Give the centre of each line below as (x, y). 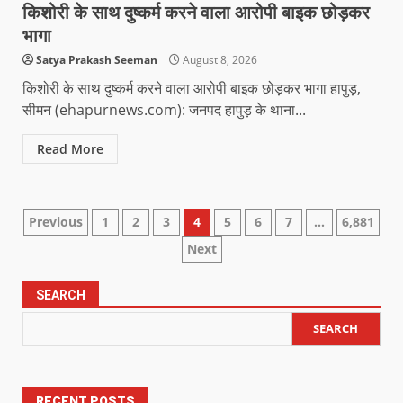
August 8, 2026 (219, 59)
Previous (56, 221)
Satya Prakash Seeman (97, 59)
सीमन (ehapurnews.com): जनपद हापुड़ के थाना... (164, 109)
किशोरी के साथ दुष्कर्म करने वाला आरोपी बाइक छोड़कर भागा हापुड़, (192, 88)
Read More (70, 148)
